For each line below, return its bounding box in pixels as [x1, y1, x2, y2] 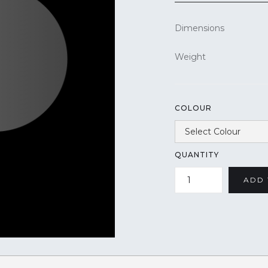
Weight [174, 51, 206, 62]
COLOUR [174, 103, 212, 112]
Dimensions [174, 22, 224, 33]
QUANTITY [174, 150, 219, 159]
